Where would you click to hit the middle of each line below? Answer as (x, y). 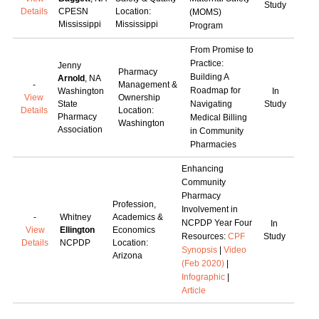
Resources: (204, 236)
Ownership (139, 98)
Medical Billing (218, 117)
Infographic (203, 277)
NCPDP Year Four (216, 223)
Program (206, 26)
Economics (134, 230)
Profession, (134, 204)
